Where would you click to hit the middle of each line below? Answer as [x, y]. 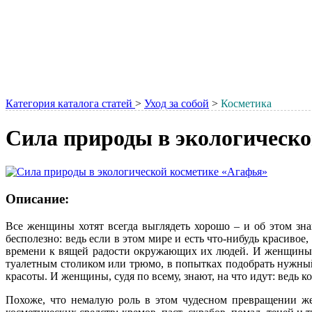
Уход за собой [177, 103]
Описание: [37, 199]
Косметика [246, 103]
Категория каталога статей [70, 103]
